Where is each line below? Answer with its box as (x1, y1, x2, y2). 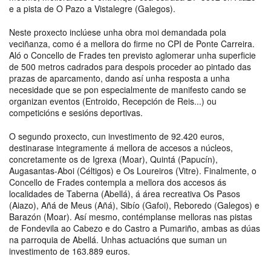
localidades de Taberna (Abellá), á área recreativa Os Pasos (9, 187, 240, 200)
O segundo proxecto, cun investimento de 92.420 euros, (9, 129, 224, 142)
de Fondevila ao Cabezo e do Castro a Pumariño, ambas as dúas (9, 221, 260, 234)
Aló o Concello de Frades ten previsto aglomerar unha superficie (9, 48, 256, 61)
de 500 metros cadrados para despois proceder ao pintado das (9, 60, 251, 73)
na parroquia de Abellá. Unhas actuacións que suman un (9, 233, 227, 246)
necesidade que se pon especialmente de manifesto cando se (9, 83, 246, 96)
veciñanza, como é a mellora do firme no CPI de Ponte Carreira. (9, 37, 255, 50)
